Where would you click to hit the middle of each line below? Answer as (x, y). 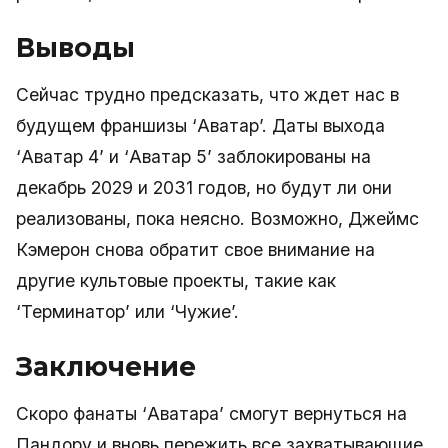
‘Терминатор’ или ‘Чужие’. (127, 311)
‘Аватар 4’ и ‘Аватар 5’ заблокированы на (193, 156)
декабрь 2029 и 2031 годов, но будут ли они (204, 187)
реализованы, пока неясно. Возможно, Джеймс (217, 218)
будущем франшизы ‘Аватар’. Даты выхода (200, 125)
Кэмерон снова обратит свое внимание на (195, 249)
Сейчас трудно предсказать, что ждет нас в (207, 94)
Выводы (75, 47)
